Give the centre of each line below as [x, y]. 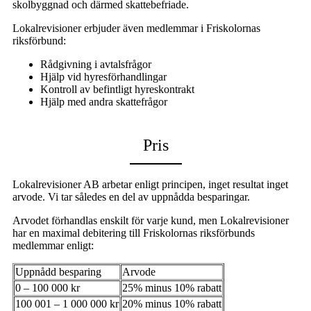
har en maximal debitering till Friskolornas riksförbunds [134, 233]
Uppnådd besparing [58, 272]
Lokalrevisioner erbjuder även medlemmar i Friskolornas [136, 28]
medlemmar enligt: [53, 246]
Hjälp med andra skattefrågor [104, 102]
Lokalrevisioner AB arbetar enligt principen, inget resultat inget [150, 185]
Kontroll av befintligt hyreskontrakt [117, 90]
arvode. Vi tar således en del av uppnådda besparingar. [131, 197]
